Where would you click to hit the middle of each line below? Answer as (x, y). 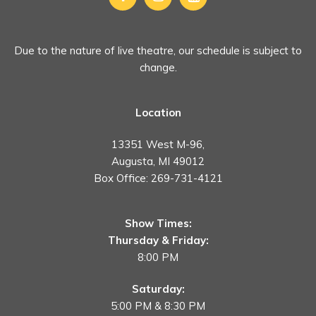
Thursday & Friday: (158, 241)
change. (158, 68)
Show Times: (158, 224)
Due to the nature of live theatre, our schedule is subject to (158, 51)
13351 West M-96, (158, 145)
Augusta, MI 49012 (158, 162)
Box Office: (122, 178)
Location (158, 113)
